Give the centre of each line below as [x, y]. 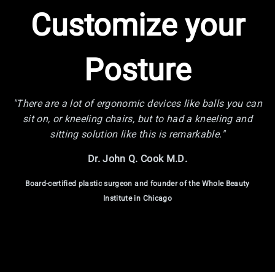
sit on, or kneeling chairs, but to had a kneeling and [137, 119]
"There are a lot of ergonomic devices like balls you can [137, 103]
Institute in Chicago [137, 198]
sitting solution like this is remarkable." [137, 134]
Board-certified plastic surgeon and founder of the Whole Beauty [137, 183]
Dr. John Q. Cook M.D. [137, 159]
